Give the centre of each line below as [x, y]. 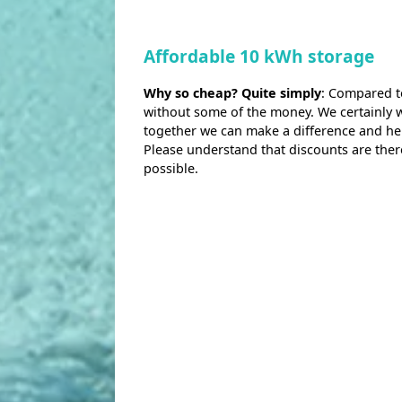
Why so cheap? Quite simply [232, 92]
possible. [171, 168]
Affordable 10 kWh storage [259, 56]
